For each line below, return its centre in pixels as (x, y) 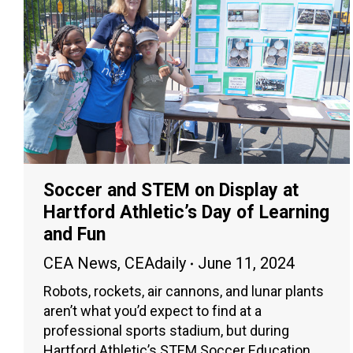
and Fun (74, 235)
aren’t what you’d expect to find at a (152, 311)
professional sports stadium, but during (166, 331)
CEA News (80, 264)
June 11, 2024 (246, 264)
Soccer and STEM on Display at (171, 191)
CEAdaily (155, 264)
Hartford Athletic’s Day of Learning (186, 213)
